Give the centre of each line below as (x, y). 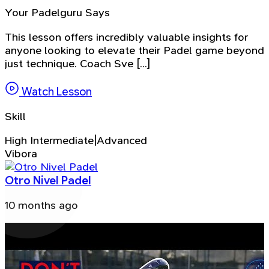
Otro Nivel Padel (48, 181)
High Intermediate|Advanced (76, 141)
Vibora (21, 154)
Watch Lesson (56, 92)
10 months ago (41, 205)
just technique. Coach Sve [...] (78, 63)
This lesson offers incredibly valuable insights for (126, 37)
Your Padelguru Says (57, 13)
